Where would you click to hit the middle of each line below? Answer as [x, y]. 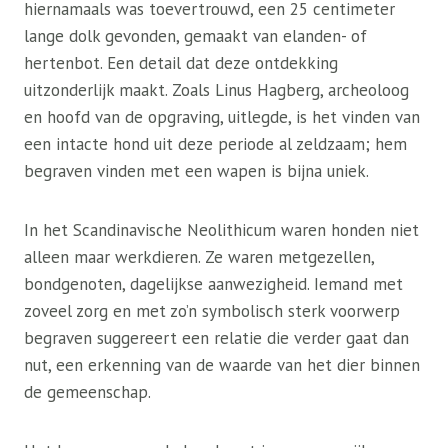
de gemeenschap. [87, 392]
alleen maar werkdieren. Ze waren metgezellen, [199, 257]
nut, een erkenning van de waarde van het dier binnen [222, 365]
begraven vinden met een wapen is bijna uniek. [196, 171]
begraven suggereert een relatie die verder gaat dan [216, 338]
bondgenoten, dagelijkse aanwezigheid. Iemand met [213, 284]
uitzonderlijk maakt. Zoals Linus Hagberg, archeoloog [216, 90]
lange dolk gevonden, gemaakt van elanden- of [195, 36]
